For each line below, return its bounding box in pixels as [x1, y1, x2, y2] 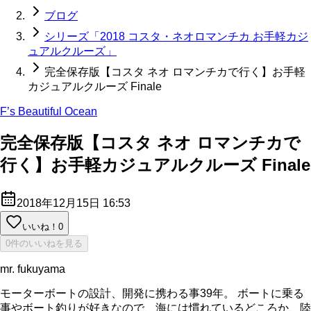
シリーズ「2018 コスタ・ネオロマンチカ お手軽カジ [44, 31, 308, 42]
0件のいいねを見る [6, 237, 83, 249]
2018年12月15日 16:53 [17, 196, 131, 209]
